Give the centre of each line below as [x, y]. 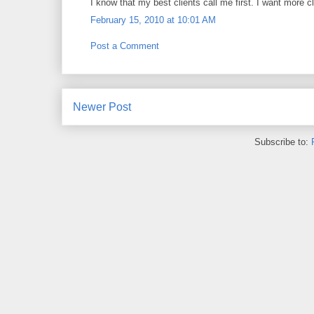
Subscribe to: [283, 142]
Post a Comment [125, 46]
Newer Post [102, 107]
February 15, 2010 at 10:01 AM [153, 20]
